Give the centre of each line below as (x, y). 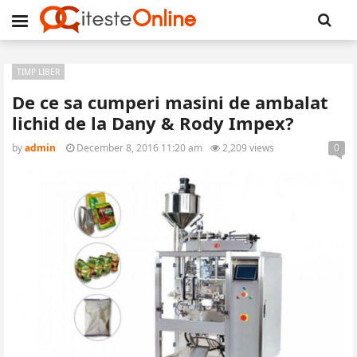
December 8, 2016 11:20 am (138, 148)
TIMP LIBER (38, 72)
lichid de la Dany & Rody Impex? (153, 123)
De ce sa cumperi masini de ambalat (170, 102)
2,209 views (247, 148)
